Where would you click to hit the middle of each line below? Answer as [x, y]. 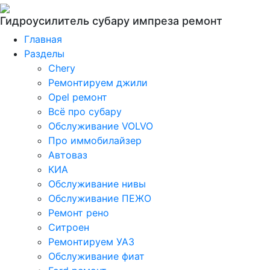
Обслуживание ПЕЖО [100, 198]
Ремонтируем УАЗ [91, 242]
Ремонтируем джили [98, 83]
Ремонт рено [79, 213]
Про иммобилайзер [95, 140]
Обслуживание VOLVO [101, 126]
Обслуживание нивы [97, 184]
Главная [43, 39]
